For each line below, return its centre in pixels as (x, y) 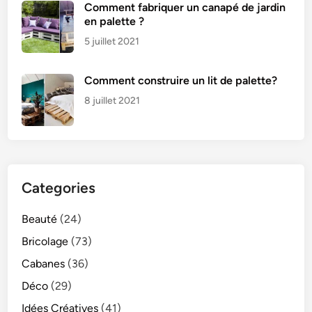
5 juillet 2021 (112, 41)
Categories (59, 187)
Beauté (40, 219)
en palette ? (115, 21)
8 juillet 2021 (112, 100)
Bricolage (45, 241)
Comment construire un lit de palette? (181, 80)
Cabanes (44, 263)
